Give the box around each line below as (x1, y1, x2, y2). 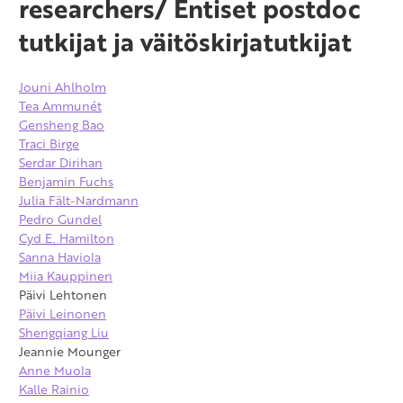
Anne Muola (19, 361, 91, 381)
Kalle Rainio (19, 380, 89, 399)
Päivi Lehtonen (19, 285, 107, 305)
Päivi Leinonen (19, 304, 106, 324)
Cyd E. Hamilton (19, 228, 114, 248)
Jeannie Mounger (19, 342, 121, 362)
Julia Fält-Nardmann (19, 191, 139, 210)
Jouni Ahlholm (19, 77, 106, 97)
